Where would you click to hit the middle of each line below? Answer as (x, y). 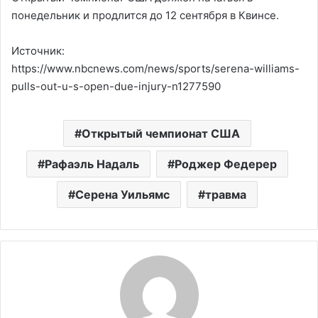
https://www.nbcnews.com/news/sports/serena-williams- (155, 68)
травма (226, 194)
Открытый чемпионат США (161, 133)
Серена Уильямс (122, 194)
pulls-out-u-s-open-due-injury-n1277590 (116, 86)
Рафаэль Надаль (92, 164)
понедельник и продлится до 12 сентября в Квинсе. (145, 15)
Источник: (38, 50)
